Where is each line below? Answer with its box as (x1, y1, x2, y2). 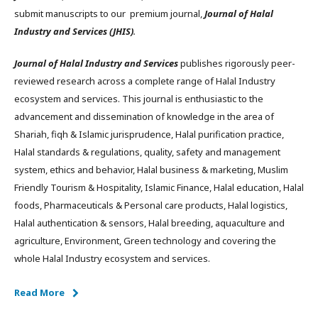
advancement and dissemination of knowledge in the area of (14, 110, 274, 123)
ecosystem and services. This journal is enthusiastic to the (14, 92, 263, 105)
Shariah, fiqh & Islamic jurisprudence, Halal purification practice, (14, 128, 284, 141)
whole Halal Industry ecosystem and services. (14, 252, 210, 265)
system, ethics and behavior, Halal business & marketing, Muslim (14, 163, 288, 176)
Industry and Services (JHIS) (14, 25, 133, 38)
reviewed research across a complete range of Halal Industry (14, 75, 275, 87)
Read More (14, 286, 65, 299)
